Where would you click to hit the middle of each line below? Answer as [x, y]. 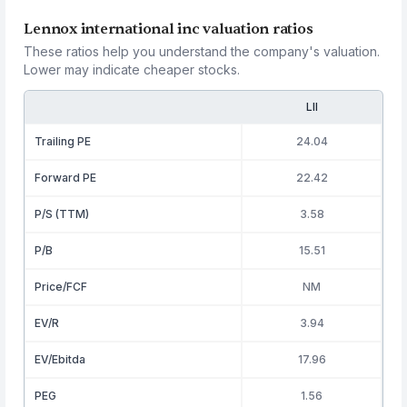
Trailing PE [63, 141]
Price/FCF [61, 287]
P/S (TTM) [62, 214]
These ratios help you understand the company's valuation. [202, 51]
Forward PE [66, 178]
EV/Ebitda [60, 359]
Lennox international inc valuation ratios [169, 29]
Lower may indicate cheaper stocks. [132, 69]
